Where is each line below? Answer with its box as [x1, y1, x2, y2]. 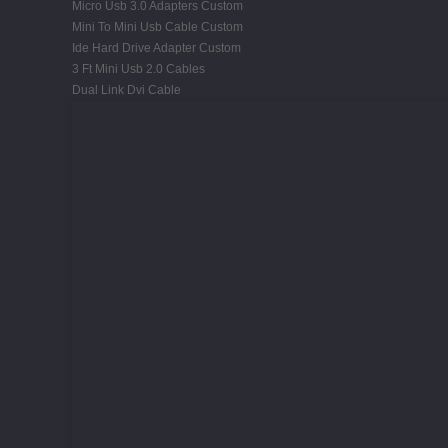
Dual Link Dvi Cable [72, 82, 181, 97]
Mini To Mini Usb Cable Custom [72, 19, 243, 34]
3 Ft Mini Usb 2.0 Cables [72, 61, 205, 76]
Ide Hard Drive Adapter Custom [72, 40, 241, 55]
